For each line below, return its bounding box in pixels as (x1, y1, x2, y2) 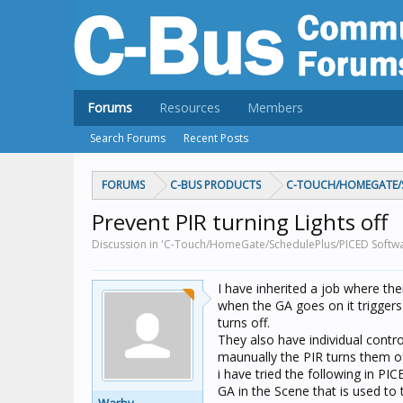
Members (247, 99, 303, 116)
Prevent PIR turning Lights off (92, 207, 388, 237)
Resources (159, 99, 220, 116)
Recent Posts (184, 130, 248, 146)
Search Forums (90, 130, 166, 146)
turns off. (218, 314, 270, 331)
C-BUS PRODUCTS (170, 177, 261, 193)
